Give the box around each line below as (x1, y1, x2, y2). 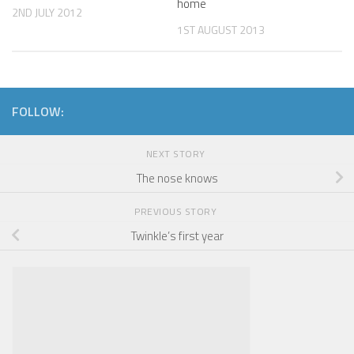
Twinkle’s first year (130, 226, 224, 245)
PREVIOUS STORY (134, 204, 220, 220)
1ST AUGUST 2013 (177, 21, 265, 38)
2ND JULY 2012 (12, 4, 82, 21)
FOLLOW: (12, 102, 64, 122)
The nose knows (136, 168, 218, 187)
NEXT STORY (145, 146, 209, 162)
